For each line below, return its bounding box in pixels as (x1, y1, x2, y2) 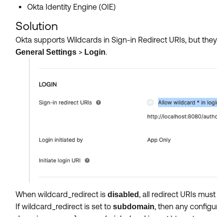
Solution (15, 19, 58, 32)
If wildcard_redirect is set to (15, 201, 113, 211)
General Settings (15, 48, 77, 56)
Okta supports (15, 35, 67, 44)
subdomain (113, 202, 155, 211)
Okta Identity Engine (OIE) (27, 2, 116, 11)
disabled (108, 190, 139, 199)
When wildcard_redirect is (15, 189, 108, 199)
